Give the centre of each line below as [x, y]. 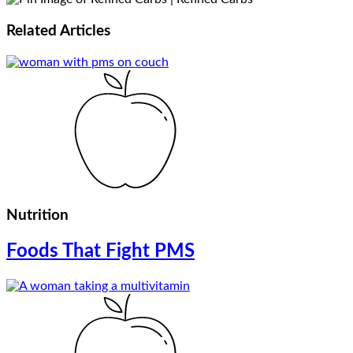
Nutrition [37, 216]
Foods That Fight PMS [100, 252]
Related [33, 31]
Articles [85, 31]
